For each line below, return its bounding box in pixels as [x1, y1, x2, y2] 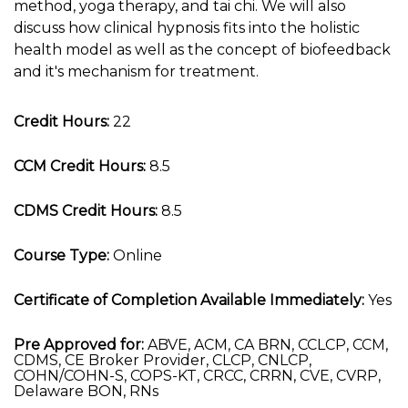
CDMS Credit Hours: [14, 202, 158, 219]
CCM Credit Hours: [14, 158, 146, 175]
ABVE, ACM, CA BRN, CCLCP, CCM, [144, 336, 388, 353]
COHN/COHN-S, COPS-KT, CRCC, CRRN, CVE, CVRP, [14, 367, 381, 384]
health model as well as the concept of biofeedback [14, 41, 391, 58]
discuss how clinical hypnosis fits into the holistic [14, 19, 360, 36]
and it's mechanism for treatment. [14, 63, 259, 80]
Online [109, 247, 162, 264]
